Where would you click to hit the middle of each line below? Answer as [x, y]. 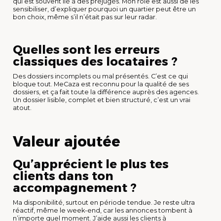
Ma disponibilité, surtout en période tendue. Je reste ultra [104, 202]
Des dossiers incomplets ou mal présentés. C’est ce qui [100, 76]
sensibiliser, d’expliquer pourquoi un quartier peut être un [104, 9]
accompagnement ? [75, 187]
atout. [22, 108]
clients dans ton [63, 176]
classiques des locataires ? [95, 61]
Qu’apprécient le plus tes [91, 164]
